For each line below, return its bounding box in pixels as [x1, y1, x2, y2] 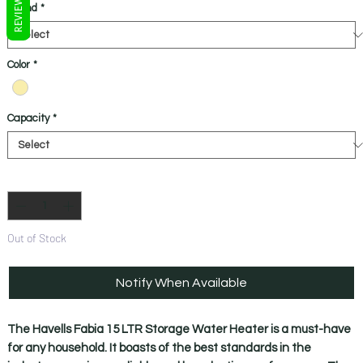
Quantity [6, 173, 49, 185]
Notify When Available [116, 275, 247, 289]
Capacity [6, 113, 49, 125]
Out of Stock [6, 230, 66, 245]
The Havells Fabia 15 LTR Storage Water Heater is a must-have [6, 322, 351, 335]
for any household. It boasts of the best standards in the [6, 341, 311, 354]
